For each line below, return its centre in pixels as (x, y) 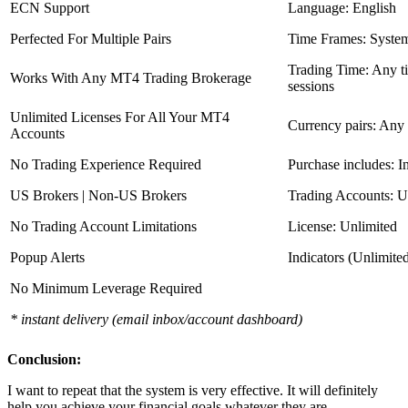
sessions (311, 87)
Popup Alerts (47, 258)
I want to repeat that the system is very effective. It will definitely (193, 391)
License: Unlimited (342, 227)
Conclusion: (44, 360)
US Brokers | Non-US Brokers (98, 196)
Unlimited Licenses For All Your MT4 (120, 117)
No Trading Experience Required (106, 165)
